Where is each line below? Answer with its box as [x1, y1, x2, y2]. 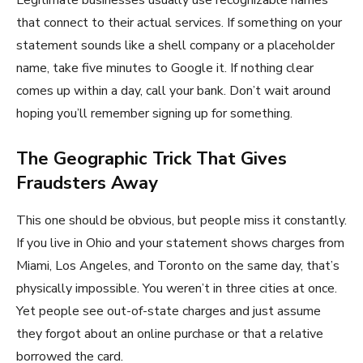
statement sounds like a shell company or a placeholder [16, 36, 335, 54]
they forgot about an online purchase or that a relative [16, 324, 323, 343]
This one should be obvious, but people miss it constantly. [16, 211, 347, 229]
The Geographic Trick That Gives [16, 146, 287, 171]
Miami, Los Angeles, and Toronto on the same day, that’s [16, 256, 340, 275]
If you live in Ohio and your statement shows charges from [16, 233, 344, 252]
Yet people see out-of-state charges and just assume [16, 301, 321, 320]
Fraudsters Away [16, 170, 158, 195]
